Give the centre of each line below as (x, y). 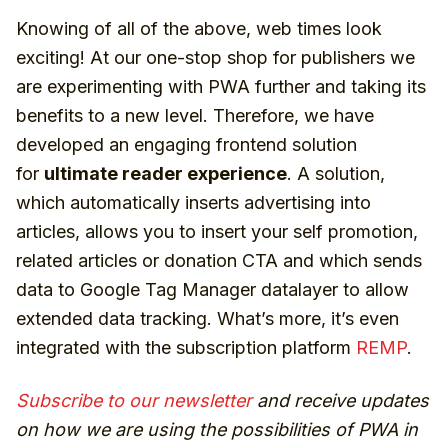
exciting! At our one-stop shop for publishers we (215, 58)
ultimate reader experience (165, 174)
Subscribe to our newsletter (134, 401)
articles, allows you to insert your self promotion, (217, 232)
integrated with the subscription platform (186, 348)
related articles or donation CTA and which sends (219, 261)
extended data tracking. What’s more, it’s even (207, 319)
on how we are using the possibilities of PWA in (217, 430)
